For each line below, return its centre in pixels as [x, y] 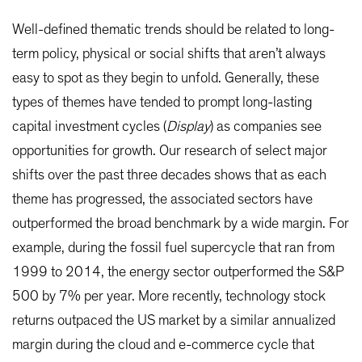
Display [188, 127]
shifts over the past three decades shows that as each [169, 176]
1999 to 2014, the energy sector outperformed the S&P [178, 273]
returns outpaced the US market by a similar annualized [174, 321]
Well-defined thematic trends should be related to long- [173, 30]
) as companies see [266, 127]
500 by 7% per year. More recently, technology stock [169, 297]
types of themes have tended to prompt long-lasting [162, 103]
